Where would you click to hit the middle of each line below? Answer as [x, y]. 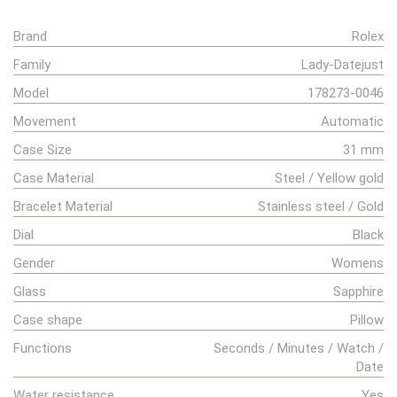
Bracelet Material [63, 207]
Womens [358, 264]
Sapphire [358, 292]
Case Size [43, 150]
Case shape [48, 320]
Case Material [54, 179]
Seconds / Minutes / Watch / [299, 349]
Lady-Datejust [343, 65]
